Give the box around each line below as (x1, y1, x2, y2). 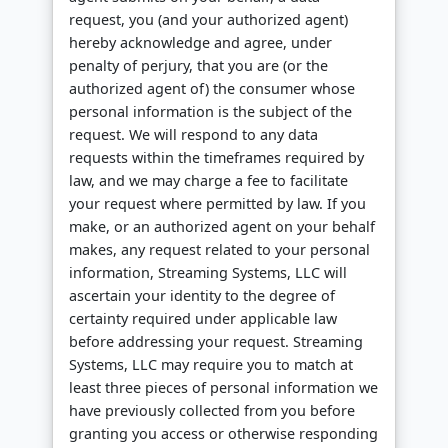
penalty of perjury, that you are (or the (69, 56, 328, 76)
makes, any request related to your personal (69, 240, 370, 260)
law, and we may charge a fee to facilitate (69, 171, 348, 191)
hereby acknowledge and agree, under (69, 33, 332, 53)
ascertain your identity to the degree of (69, 286, 335, 306)
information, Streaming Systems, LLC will (69, 263, 347, 283)
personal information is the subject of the (69, 102, 352, 122)
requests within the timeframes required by (69, 148, 364, 168)
